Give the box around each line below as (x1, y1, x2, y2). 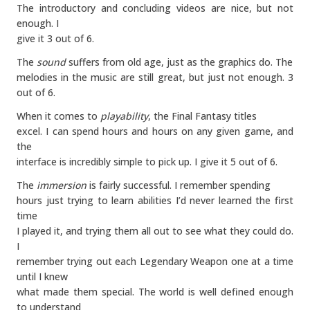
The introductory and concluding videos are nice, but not (17, 1, 293, 15)
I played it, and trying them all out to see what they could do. (17, 224, 293, 237)
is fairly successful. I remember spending (86, 179, 271, 192)
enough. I (17, 17, 59, 30)
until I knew (17, 270, 68, 283)
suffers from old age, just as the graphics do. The (66, 55, 293, 69)
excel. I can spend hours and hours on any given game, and (17, 125, 293, 138)
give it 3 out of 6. (17, 32, 94, 45)
